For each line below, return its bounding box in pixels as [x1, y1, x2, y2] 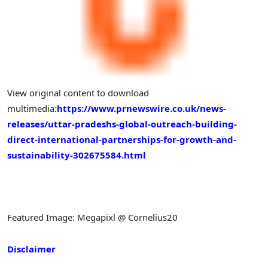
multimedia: [7, 102, 57, 114]
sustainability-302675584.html [7, 148, 146, 161]
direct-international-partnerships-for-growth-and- [7, 133, 236, 145]
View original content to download [7, 86, 149, 99]
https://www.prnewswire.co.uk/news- [57, 102, 226, 114]
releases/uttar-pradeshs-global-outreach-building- [7, 117, 237, 130]
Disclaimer [7, 242, 56, 255]
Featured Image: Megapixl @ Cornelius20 [7, 211, 178, 224]
